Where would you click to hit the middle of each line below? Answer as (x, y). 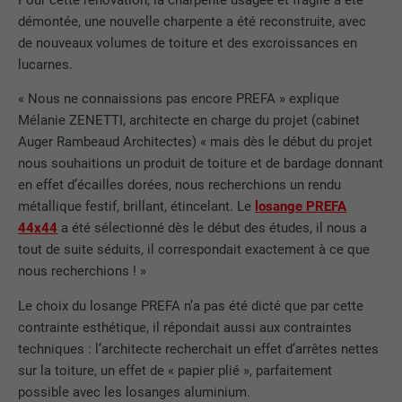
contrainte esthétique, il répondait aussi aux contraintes (185, 328)
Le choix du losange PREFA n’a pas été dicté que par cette (191, 306)
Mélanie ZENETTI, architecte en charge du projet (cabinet (189, 121)
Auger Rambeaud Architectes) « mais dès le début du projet (196, 142)
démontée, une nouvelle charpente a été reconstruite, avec (192, 21)
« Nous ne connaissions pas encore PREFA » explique (179, 99)
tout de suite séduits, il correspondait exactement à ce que (194, 250)
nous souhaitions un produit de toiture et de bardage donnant (201, 164)
